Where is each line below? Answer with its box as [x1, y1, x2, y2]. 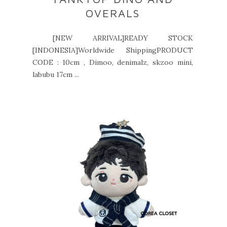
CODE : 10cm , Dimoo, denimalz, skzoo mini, [32, 58, 193, 67]
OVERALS [85, 7, 140, 20]
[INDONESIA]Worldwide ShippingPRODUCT [32, 46, 193, 55]
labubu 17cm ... [32, 70, 79, 79]
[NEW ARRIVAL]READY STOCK [32, 33, 193, 43]
